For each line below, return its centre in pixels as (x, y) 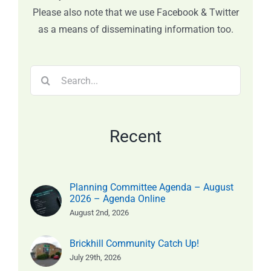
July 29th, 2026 (95, 258)
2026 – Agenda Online (117, 199)
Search (44, 73)
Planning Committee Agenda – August (152, 188)
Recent (135, 137)
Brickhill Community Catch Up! (134, 244)
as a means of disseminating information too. (135, 30)
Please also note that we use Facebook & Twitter (135, 13)
